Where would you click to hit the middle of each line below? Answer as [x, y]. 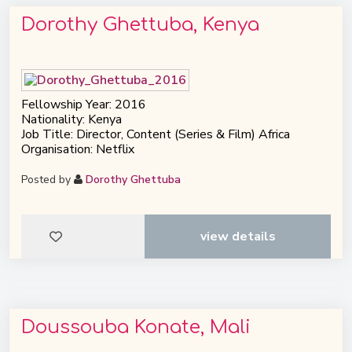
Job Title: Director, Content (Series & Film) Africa [156, 134]
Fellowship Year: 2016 [84, 104]
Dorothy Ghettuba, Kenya [140, 25]
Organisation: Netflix [78, 149]
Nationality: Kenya [71, 119]
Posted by [48, 179]
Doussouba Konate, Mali [136, 327]
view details [238, 236]
